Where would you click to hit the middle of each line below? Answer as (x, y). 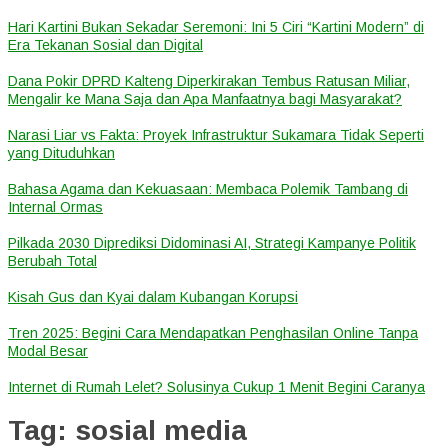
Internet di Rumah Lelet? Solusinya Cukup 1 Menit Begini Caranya (216, 386)
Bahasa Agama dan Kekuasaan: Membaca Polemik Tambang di (208, 188)
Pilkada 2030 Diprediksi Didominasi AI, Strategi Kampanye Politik (212, 242)
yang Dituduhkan (61, 152)
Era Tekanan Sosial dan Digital (105, 44)
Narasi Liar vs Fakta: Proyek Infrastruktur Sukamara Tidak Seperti (216, 134)
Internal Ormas (55, 206)
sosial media (161, 430)
